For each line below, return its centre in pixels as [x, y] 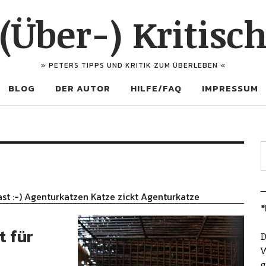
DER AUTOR [83, 88]
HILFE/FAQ [156, 88]
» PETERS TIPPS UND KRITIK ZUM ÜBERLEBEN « [133, 65]
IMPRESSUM [230, 88]
